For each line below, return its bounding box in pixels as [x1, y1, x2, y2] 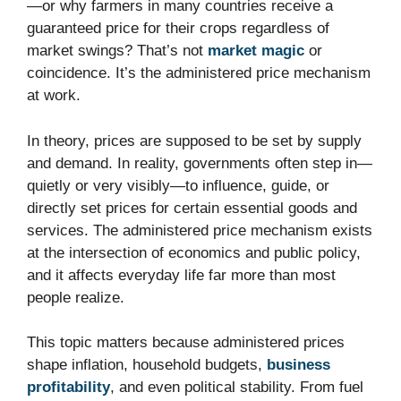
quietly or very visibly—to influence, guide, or [27, 176, 329, 194]
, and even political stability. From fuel [110, 379, 363, 397]
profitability [27, 379, 110, 397]
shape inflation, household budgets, [27, 356, 262, 374]
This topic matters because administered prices [27, 334, 345, 352]
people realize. [27, 288, 124, 306]
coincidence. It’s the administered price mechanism [27, 64, 371, 82]
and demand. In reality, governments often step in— [27, 154, 372, 172]
